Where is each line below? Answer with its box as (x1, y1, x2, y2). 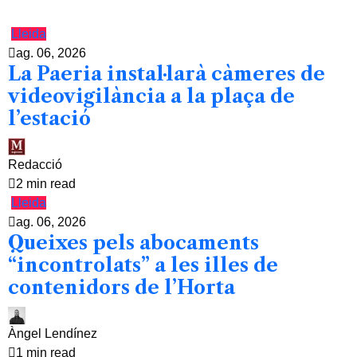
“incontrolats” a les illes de (8, 253, 278, 277)
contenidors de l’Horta (8, 276, 235, 300)
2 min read (16, 177, 76, 191)
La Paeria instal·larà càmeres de (8, 62, 325, 86)
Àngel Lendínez (8, 327, 97, 341)
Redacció (8, 158, 62, 172)
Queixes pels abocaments (8, 231, 259, 255)
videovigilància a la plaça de (8, 84, 295, 108)
